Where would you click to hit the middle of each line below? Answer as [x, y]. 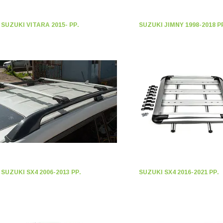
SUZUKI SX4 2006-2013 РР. [41, 172]
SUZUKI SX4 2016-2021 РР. [179, 172]
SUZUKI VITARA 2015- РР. [40, 25]
